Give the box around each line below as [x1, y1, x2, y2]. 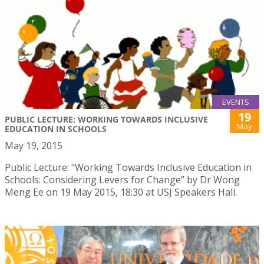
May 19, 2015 [5, 138, 62, 152]
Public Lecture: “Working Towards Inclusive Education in [5, 160, 252, 174]
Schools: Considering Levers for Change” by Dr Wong [5, 173, 240, 186]
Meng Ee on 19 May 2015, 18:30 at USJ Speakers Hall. [5, 185, 237, 199]
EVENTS [222, 96, 249, 107]
